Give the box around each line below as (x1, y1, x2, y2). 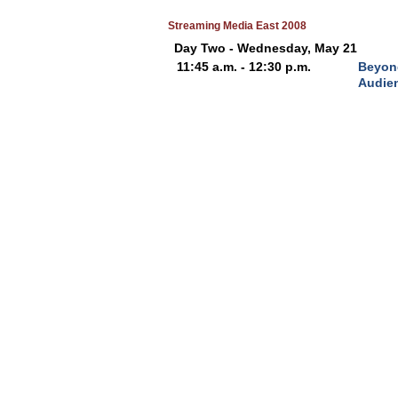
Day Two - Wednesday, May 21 (174, 41, 357, 55)
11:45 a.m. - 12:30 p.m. (177, 60, 314, 74)
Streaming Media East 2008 (168, 20, 306, 32)
